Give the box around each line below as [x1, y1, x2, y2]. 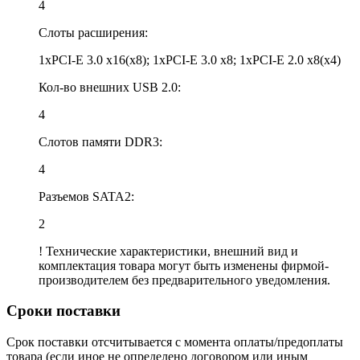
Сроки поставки [6, 302, 121, 320]
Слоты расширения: [39, 25, 148, 39]
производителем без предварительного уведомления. [39, 272, 330, 287]
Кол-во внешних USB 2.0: [39, 80, 181, 94]
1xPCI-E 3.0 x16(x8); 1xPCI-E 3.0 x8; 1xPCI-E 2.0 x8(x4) [39, 52, 341, 67]
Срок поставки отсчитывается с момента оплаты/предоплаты [6, 335, 343, 350]
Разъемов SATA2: [39, 189, 134, 203]
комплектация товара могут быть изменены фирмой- [39, 258, 329, 272]
